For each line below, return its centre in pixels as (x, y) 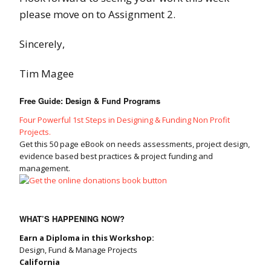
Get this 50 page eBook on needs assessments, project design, (135, 144)
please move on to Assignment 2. (97, 15)
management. (45, 168)
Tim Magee (47, 74)
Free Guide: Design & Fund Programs (90, 101)
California (40, 262)
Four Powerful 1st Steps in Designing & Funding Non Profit (125, 120)
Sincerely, (42, 44)
